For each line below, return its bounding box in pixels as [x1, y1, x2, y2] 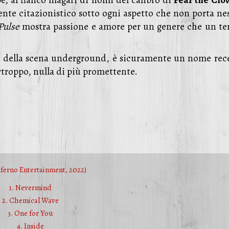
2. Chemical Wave [2, 195, 59, 205]
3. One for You [7, 208, 53, 218]
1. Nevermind [9, 182, 52, 193]
